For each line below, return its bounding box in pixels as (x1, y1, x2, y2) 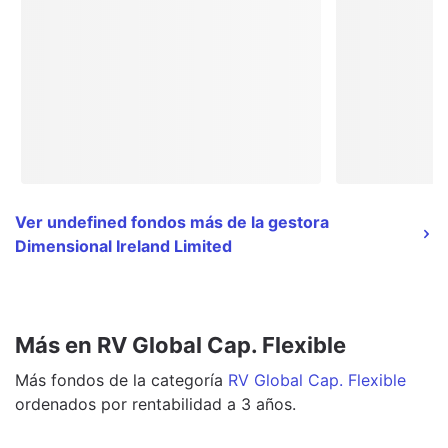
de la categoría (104, 369, 223, 390)
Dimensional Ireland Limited (15, 235, 232, 256)
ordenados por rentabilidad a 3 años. (15, 393, 296, 414)
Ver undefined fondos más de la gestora (15, 211, 329, 232)
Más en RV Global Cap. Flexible (15, 331, 346, 358)
